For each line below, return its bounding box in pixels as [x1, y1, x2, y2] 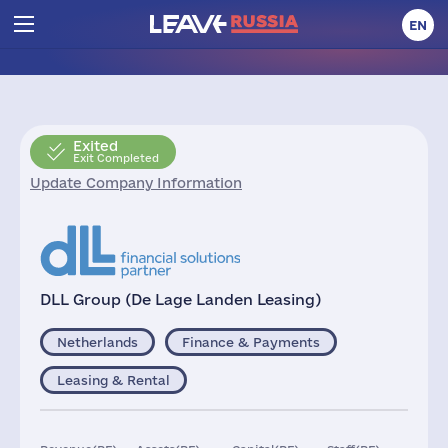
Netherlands [57, 335, 138, 349]
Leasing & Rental [57, 373, 170, 387]
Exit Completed [73, 152, 159, 164]
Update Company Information [30, 175, 242, 191]
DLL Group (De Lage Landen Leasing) [40, 291, 321, 308]
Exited [73, 138, 118, 154]
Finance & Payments [182, 335, 320, 349]
